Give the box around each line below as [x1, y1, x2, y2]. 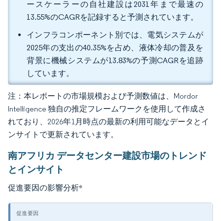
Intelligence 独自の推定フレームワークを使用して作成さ [8, 104, 206, 113]
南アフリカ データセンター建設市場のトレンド [8, 149, 207, 161]
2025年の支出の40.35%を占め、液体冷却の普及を [27, 43, 203, 52]
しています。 [27, 69, 74, 78]
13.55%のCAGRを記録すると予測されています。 [27, 12, 198, 22]
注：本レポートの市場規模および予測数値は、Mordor [8, 91, 198, 101]
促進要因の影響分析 [8, 183, 79, 192]
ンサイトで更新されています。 [8, 130, 118, 139]
